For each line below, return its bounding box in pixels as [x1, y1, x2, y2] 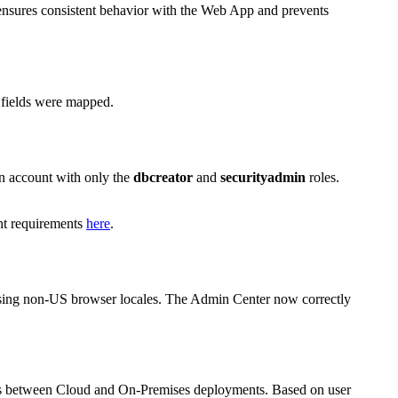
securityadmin [220, 169, 306, 185]
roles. [306, 169, 339, 185]
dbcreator [133, 169, 193, 185]
